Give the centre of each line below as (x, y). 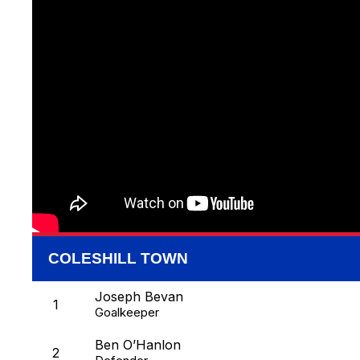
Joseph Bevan (139, 297)
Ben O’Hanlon (138, 345)
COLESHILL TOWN (118, 259)
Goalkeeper (127, 313)
